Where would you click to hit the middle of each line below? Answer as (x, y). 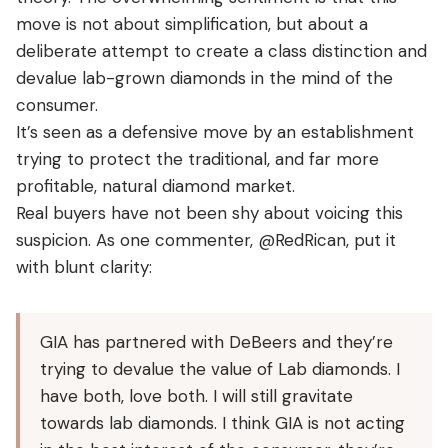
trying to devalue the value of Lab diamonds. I (220, 368)
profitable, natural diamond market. (155, 185)
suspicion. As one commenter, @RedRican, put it (206, 239)
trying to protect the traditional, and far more (197, 158)
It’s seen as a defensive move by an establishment (215, 131)
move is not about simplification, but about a (192, 23)
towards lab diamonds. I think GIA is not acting (222, 422)
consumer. (57, 104)
